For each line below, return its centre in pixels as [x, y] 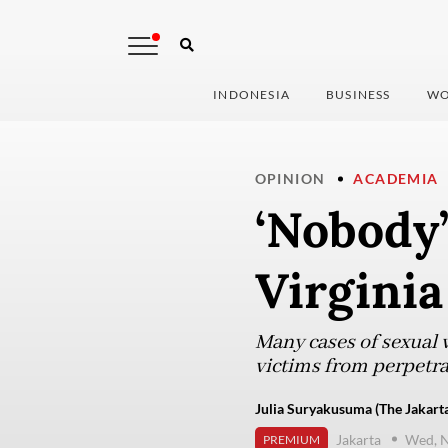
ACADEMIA [396, 179]
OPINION [290, 179]
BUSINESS [358, 95]
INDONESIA [252, 95]
